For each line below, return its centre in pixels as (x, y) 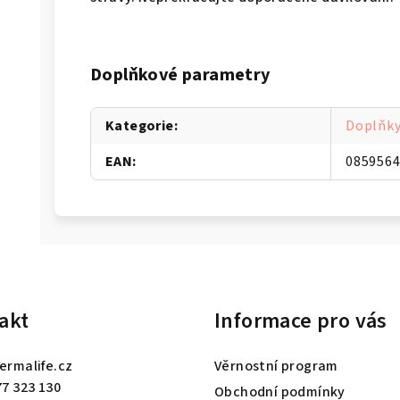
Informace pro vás (301, 321)
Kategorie (140, 125)
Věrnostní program (276, 366)
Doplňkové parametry (180, 75)
